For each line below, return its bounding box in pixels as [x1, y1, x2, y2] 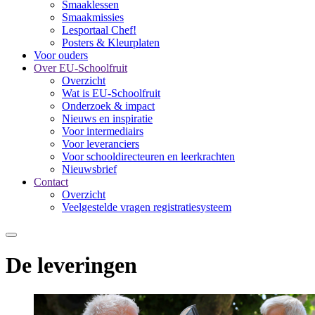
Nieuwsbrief [62, 163, 117, 175]
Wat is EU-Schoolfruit [62, 87, 160, 99]
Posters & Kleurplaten [62, 37, 160, 49]
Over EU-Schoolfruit [34, 62, 127, 74]
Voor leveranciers [62, 138, 139, 150]
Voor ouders [34, 49, 88, 61]
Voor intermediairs [62, 125, 143, 137]
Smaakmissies [62, 11, 124, 23]
